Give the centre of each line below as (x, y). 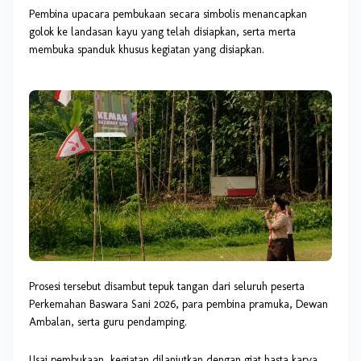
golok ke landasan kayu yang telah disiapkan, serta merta (162, 32)
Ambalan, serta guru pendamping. (108, 322)
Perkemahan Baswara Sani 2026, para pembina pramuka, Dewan (178, 304)
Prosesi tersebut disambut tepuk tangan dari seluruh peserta (167, 286)
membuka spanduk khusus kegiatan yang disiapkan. (147, 50)
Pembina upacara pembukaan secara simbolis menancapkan (168, 15)
